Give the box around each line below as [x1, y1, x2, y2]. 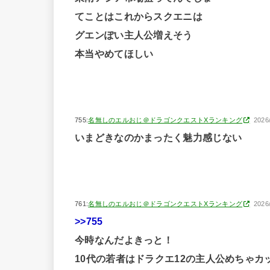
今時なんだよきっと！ [75, 235, 173, 246]
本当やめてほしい [75, 49, 154, 60]
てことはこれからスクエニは [75, 11, 202, 22]
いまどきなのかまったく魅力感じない [75, 133, 242, 143]
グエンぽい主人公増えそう [75, 30, 193, 41]
